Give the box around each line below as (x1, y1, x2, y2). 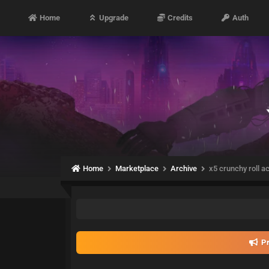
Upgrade (97, 13, 129, 22)
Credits (166, 13, 193, 22)
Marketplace (115, 164, 159, 173)
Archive (171, 164, 198, 173)
